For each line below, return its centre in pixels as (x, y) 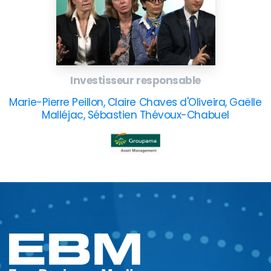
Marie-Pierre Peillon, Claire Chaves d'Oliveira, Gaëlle (135, 102)
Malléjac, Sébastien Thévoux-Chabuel (135, 115)
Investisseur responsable (135, 80)
